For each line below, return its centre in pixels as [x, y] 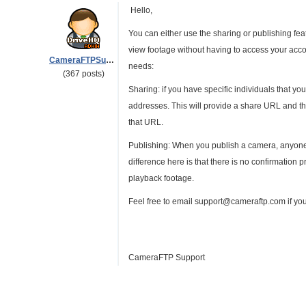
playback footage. [162, 178]
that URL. [147, 122]
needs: [142, 66]
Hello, [141, 10]
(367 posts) [83, 74]
